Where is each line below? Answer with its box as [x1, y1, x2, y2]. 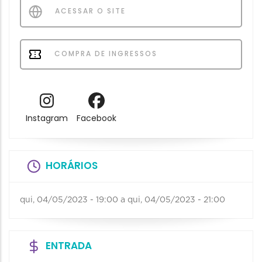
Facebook [76, 112, 116, 125]
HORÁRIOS [46, 158, 98, 173]
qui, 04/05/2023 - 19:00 [20, 196, 118, 205]
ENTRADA [46, 239, 92, 253]
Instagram [25, 112, 68, 125]
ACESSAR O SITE [52, 6, 126, 16]
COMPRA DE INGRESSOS [51, 49, 157, 58]
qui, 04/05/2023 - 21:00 [127, 196, 225, 205]
